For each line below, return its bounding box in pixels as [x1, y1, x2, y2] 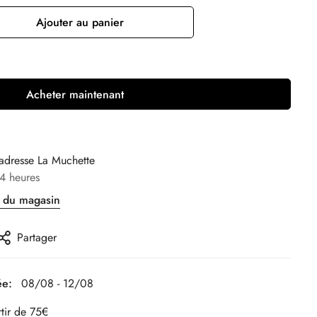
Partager [17, 229, 57, 246]
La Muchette [38, 151, 95, 168]
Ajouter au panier [35, 13, 124, 30]
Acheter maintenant [26, 86, 124, 103]
